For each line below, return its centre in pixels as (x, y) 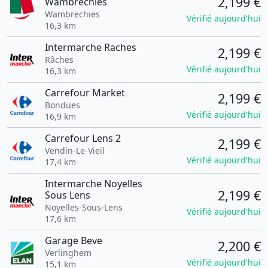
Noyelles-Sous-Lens (83, 207)
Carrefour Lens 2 (83, 138)
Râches (59, 60)
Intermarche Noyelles (93, 184)
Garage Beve (73, 240)
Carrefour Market (85, 93)
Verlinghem (68, 253)
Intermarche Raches (90, 47)
